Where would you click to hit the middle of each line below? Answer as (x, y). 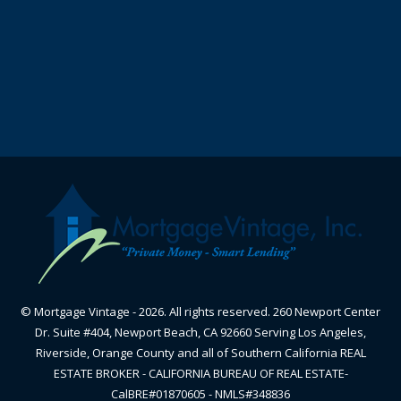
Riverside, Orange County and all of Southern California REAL (200, 353)
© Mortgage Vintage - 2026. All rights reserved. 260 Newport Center (200, 311)
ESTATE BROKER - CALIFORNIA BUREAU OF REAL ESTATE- (200, 373)
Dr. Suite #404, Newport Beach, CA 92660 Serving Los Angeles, (200, 332)
